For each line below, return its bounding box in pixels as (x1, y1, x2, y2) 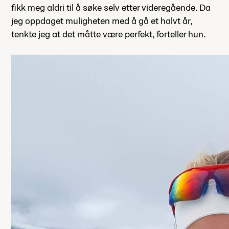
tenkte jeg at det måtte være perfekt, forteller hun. (11, 28, 206, 40)
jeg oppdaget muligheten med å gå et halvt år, (11, 15, 192, 27)
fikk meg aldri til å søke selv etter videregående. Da (11, 2, 211, 14)
